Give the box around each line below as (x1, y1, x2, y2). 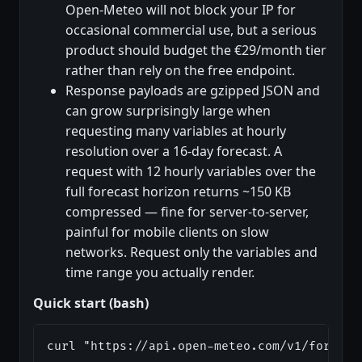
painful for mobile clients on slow (65, 222, 269, 241)
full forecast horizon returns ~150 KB (65, 182, 291, 200)
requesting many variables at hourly (65, 121, 286, 140)
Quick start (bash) (33, 293, 149, 312)
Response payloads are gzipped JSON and (65, 81, 320, 99)
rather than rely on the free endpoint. (65, 61, 295, 79)
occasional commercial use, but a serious (65, 20, 317, 39)
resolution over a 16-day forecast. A (65, 141, 282, 160)
